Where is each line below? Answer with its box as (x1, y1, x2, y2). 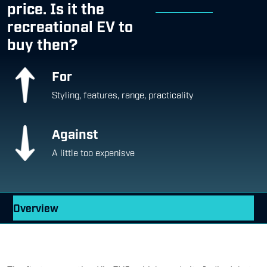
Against (52, 125, 98, 141)
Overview (13, 201, 58, 214)
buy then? (7, 34, 77, 52)
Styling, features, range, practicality (52, 88, 194, 100)
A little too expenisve (52, 146, 135, 157)
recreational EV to (7, 16, 133, 35)
